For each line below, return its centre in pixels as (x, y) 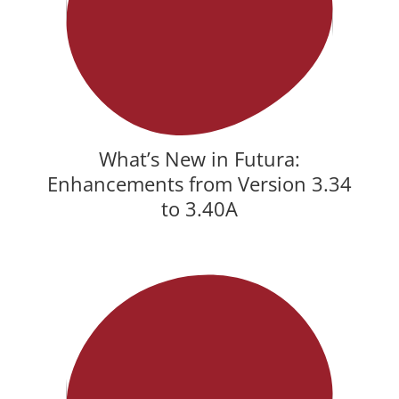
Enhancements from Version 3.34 (199, 183)
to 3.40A (199, 208)
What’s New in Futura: (199, 158)
